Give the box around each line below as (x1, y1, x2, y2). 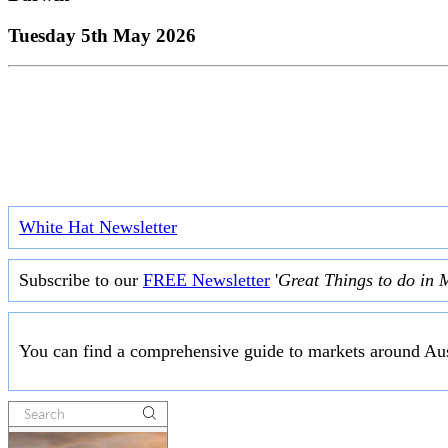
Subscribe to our (19, 270, 143, 291)
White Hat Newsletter (19, 217, 177, 238)
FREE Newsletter (143, 270, 270, 291)
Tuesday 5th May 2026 (8, 24, 196, 46)
